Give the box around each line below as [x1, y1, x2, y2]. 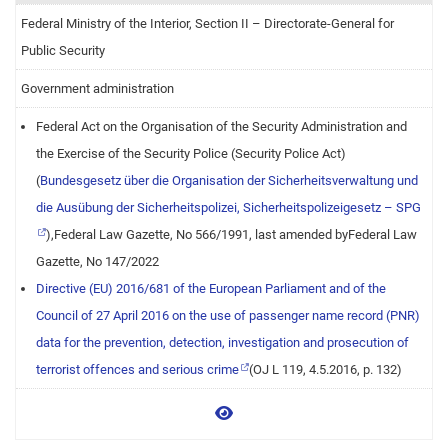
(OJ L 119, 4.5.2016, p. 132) [249, 362, 402, 377]
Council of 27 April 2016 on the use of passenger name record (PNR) [36, 308, 420, 323]
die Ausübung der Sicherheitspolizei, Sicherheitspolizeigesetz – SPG [36, 200, 421, 215]
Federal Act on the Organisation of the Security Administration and [36, 119, 407, 134]
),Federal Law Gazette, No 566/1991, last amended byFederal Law [46, 227, 417, 242]
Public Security [21, 43, 105, 58]
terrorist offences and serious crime [36, 362, 239, 377]
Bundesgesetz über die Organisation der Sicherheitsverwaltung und [40, 173, 418, 188]
